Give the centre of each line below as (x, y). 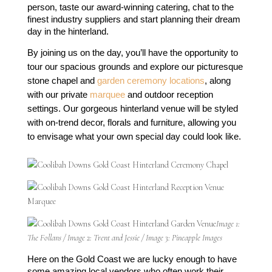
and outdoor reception (169, 95)
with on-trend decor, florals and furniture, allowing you (131, 123)
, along (217, 81)
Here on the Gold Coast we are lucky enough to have (132, 259)
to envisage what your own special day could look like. (134, 137)
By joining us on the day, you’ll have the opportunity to (132, 53)
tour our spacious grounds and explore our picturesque (135, 67)
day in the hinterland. (68, 32)
